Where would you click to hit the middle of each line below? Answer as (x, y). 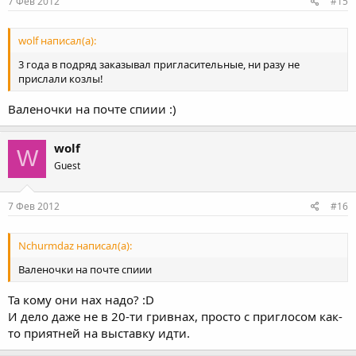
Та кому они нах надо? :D (81, 299)
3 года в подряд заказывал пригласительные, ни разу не (159, 65)
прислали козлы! (61, 79)
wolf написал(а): (57, 41)
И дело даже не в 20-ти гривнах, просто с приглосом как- (175, 316)
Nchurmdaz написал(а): (75, 246)
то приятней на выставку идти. (99, 333)
